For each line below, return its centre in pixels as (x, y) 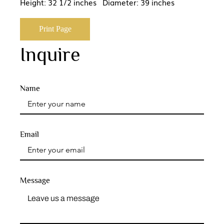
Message (35, 180)
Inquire (50, 54)
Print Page (55, 29)
